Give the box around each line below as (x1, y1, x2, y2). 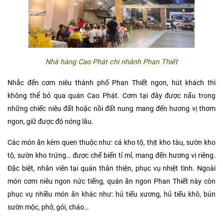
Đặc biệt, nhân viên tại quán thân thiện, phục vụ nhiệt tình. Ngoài (7, 164, 216, 173)
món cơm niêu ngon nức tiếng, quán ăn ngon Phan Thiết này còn (7, 177, 216, 186)
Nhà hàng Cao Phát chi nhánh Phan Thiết (45, 58, 178, 67)
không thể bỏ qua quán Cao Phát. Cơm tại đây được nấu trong (7, 92, 216, 101)
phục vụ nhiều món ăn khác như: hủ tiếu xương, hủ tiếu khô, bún (7, 190, 216, 199)
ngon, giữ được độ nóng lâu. (7, 117, 94, 126)
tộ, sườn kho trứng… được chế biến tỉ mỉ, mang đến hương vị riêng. (7, 151, 216, 160)
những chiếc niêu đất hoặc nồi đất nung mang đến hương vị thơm (7, 105, 216, 113)
